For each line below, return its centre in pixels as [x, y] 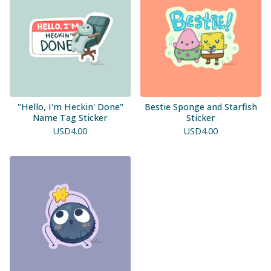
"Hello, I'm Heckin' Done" [70, 107]
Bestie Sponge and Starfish [201, 107]
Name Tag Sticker [70, 118]
